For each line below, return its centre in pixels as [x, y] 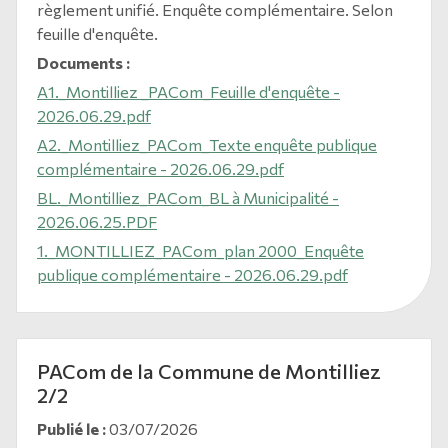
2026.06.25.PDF [97, 221]
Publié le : [71, 428]
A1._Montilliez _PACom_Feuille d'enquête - [188, 91]
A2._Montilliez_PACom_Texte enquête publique [207, 144]
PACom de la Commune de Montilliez [209, 371]
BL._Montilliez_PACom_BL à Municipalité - [188, 197]
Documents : [83, 62]
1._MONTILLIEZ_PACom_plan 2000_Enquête [200, 250]
